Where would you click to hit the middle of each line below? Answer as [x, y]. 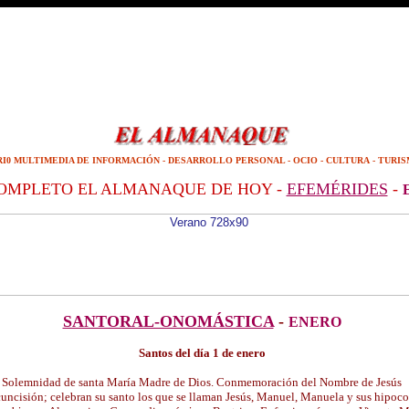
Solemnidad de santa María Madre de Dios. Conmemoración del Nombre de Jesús [202, 382]
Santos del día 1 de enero [202, 353]
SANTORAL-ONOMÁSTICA [168, 321]
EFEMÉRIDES [337, 189]
